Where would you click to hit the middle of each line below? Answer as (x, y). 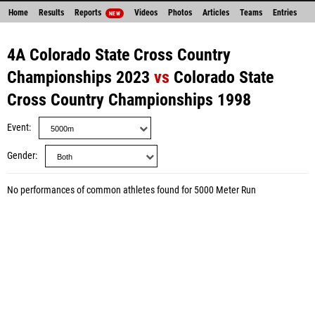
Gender (21, 156)
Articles (216, 13)
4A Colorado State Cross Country (119, 55)
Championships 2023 (78, 77)
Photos (180, 13)
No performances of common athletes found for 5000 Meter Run (131, 190)
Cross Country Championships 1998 (129, 100)
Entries (284, 13)
